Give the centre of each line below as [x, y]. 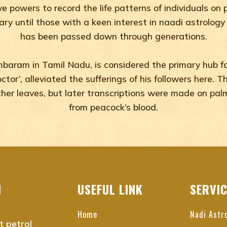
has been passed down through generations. [113, 36]
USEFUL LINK [110, 189]
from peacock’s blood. [113, 107]
